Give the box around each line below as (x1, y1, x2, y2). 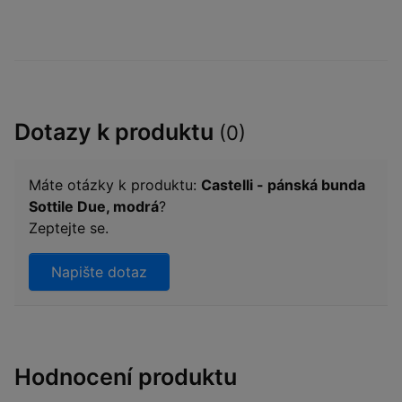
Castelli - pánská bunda (201, 175, 365, 194)
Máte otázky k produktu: (29, 175, 201, 194)
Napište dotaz (51, 262, 147, 281)
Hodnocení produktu (14, 363, 237, 390)
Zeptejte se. (29, 218, 109, 237)
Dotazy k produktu (14, 118, 219, 145)
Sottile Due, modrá (29, 197, 159, 215)
